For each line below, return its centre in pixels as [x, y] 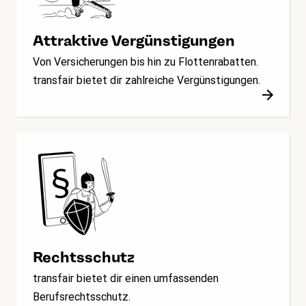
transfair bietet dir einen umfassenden [126, 279]
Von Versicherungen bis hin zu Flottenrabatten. [145, 62]
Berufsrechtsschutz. [82, 297]
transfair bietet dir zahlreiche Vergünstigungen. [147, 81]
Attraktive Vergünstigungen [134, 41]
